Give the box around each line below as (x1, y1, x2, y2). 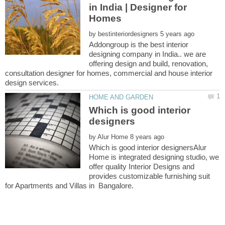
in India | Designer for (89, 2, 187, 13)
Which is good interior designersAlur (89, 143, 207, 152)
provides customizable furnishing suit (89, 171, 210, 180)
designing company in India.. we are (89, 50, 206, 59)
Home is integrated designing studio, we (89, 152, 219, 161)
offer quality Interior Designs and (89, 162, 195, 171)
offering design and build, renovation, (89, 59, 208, 68)
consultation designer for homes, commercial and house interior (5, 69, 212, 78)
